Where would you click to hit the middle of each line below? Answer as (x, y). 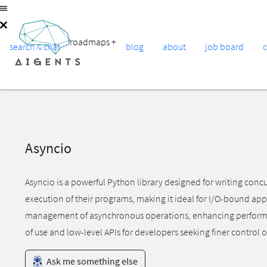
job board (224, 46)
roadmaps (91, 42)
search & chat (35, 46)
